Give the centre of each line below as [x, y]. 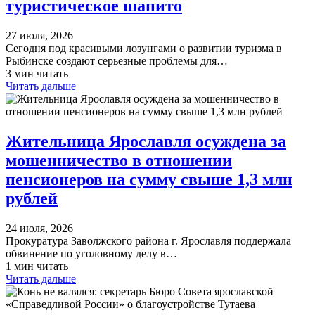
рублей [32, 199]
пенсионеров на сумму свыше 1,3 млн [149, 180]
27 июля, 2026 [39, 36]
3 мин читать [37, 74]
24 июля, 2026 [39, 229]
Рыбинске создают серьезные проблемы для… [117, 61]
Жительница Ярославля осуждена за [146, 142]
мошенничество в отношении [119, 161]
